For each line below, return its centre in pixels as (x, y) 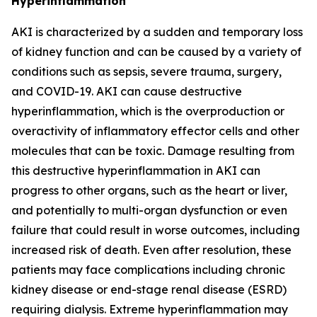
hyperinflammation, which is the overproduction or (148, 111)
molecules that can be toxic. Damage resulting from (153, 151)
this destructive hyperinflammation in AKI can (136, 171)
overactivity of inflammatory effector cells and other (155, 131)
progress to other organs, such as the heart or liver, (149, 190)
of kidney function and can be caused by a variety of (156, 52)
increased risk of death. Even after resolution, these (151, 250)
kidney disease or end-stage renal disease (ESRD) (149, 289)
